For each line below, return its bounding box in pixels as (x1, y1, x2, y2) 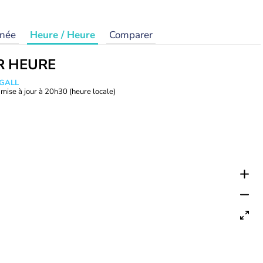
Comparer (109, 28, 153, 42)
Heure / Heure (30, 28, 95, 42)
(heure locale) (69, 86, 116, 97)
